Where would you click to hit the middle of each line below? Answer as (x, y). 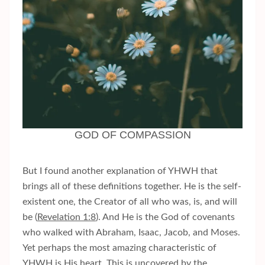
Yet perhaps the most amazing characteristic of (119, 248)
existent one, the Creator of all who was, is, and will (130, 202)
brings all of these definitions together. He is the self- (132, 187)
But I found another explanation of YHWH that (120, 171)
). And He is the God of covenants (165, 217)
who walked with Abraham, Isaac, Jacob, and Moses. (131, 233)
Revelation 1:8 (67, 217)
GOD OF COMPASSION (132, 135)
